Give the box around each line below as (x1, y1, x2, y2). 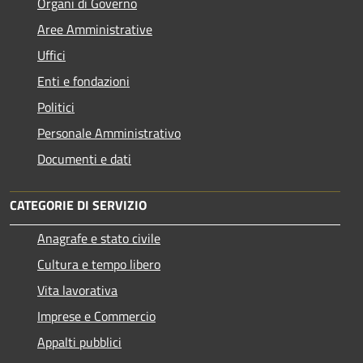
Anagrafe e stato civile (37, 228, 160, 248)
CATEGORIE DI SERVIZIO (10, 194, 147, 215)
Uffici (37, 45, 66, 65)
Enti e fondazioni (37, 70, 130, 91)
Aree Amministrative (37, 19, 152, 39)
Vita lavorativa (37, 280, 117, 300)
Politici (37, 96, 75, 117)
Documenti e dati (37, 148, 131, 169)
